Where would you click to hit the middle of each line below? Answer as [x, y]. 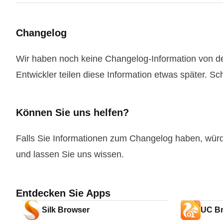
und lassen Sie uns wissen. [70, 154]
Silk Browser [66, 210]
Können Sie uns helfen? [72, 112]
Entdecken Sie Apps [63, 193]
